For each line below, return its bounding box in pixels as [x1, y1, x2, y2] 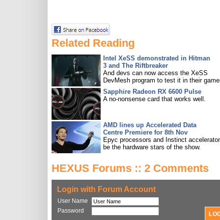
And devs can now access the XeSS [103, 69, 208, 77]
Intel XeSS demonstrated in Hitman [103, 55, 210, 62]
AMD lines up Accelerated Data [103, 121, 196, 129]
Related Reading [52, 37, 135, 49]
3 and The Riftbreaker [103, 62, 168, 69]
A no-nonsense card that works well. [103, 95, 206, 103]
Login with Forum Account [57, 185, 156, 193]
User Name [57, 197, 88, 204]
